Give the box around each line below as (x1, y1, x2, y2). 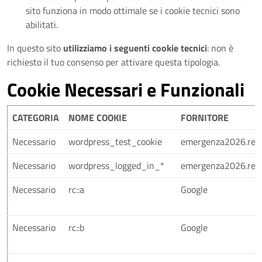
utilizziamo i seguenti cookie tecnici (63, 41, 207, 55)
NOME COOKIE (68, 111, 127, 125)
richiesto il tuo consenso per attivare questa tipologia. (7, 55, 220, 69)
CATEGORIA (12, 111, 59, 125)
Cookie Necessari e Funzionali (7, 75, 244, 104)
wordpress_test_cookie (68, 135, 162, 149)
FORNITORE (181, 111, 229, 125)
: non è (207, 41, 233, 55)
